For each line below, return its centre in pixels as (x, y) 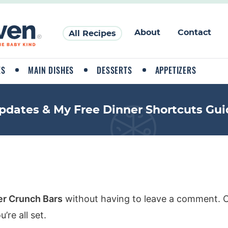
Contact (194, 33)
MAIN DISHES (51, 70)
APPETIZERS (176, 70)
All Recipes (92, 34)
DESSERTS (115, 70)
